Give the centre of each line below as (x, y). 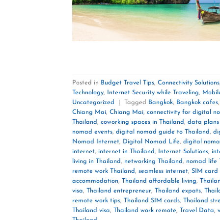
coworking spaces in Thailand (142, 122)
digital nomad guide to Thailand (163, 132)
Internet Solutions (183, 152)
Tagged (136, 103)
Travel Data (197, 211)
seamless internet (163, 171)
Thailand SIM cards (152, 201)
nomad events (92, 132)
